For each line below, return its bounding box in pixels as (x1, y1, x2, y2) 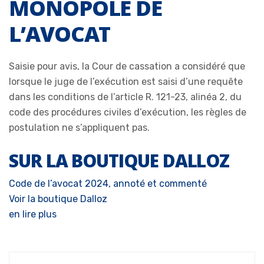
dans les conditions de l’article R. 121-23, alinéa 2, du (9, 91, 242, 103)
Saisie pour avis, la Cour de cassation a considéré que (9, 60, 245, 72)
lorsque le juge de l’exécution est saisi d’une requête (9, 75, 243, 87)
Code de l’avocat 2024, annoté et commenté (9, 177, 207, 189)
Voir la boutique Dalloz (9, 193, 107, 204)
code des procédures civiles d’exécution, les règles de (9, 106, 246, 118)
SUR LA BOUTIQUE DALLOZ (9, 148, 230, 173)
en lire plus (9, 208, 57, 220)
